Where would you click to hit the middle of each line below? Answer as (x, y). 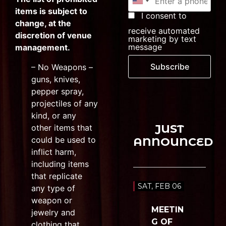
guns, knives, (56, 79)
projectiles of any (65, 103)
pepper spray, (58, 91)
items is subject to (51, 11)
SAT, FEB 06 (159, 186)
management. (43, 48)
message (145, 47)
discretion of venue (53, 36)
